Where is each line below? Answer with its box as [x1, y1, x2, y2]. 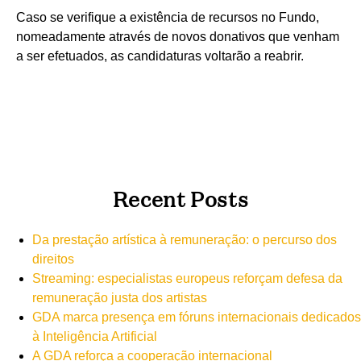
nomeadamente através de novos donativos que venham [16, 29, 339, 44]
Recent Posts [112, 183, 249, 212]
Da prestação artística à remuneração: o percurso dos [32, 233, 337, 247]
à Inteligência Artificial [32, 330, 157, 344]
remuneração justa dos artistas [32, 291, 207, 305]
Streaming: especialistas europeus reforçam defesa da [32, 272, 342, 286]
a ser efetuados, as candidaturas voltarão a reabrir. [16, 48, 304, 63]
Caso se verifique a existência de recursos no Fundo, [16, 10, 319, 24]
